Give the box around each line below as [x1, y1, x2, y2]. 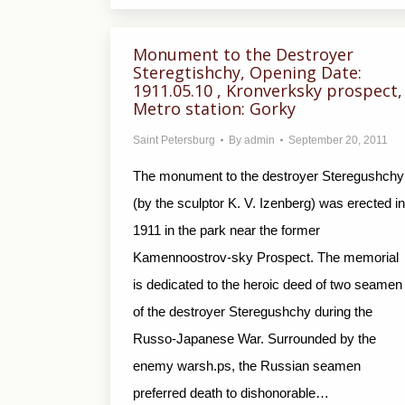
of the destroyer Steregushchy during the [133, 304, 372, 319]
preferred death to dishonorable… [133, 385, 329, 400]
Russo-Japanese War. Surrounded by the [133, 331, 376, 346]
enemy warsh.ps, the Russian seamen [133, 358, 361, 373]
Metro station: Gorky [133, 98, 296, 119]
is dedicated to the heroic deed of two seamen [133, 277, 402, 292]
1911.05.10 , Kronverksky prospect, [133, 80, 402, 101]
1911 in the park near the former [133, 222, 320, 238]
